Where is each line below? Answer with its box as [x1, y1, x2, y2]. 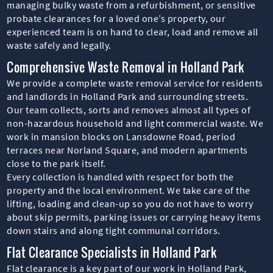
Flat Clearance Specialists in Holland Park [7, 243, 217, 261]
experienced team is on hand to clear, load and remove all [7, 25, 258, 38]
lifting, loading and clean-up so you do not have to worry [7, 197, 253, 210]
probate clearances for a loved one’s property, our [7, 12, 226, 24]
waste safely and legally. [7, 38, 112, 51]
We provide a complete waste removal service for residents [7, 76, 263, 89]
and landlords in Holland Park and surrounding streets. [7, 90, 249, 102]
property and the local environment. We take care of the [7, 183, 250, 196]
